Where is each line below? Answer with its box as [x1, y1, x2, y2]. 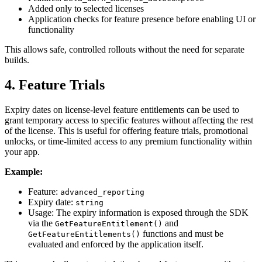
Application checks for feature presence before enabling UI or [28, 13, 256, 24]
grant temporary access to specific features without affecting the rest [5, 115, 253, 125]
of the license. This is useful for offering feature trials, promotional [5, 125, 248, 136]
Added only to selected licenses [28, 3, 144, 13]
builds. [5, 54, 29, 65]
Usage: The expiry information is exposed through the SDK [28, 207, 249, 218]
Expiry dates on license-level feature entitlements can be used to [5, 104, 239, 115]
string [75, 198, 104, 207]
